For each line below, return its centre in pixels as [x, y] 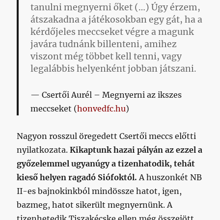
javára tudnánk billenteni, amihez [104, 44]
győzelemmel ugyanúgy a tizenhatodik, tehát [106, 164]
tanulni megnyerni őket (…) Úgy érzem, [116, 8]
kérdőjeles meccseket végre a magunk [112, 32]
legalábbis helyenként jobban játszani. [115, 69]
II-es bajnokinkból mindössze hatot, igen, [99, 191]
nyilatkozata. [43, 150]
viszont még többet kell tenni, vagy [106, 57]
